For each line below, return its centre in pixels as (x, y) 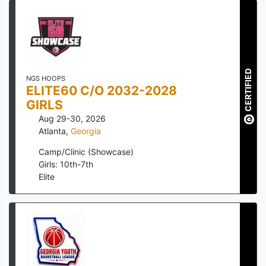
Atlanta (52, 131)
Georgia (86, 131)
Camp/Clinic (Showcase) (86, 152)
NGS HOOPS (45, 79)
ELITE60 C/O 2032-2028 (101, 91)
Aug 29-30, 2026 (72, 119)
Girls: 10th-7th (66, 164)
